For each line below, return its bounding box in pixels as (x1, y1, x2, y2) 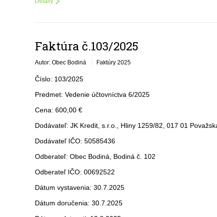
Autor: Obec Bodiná (35, 59, 86, 66)
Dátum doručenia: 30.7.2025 (35, 199, 123, 207)
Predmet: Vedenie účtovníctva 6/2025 (35, 91, 150, 98)
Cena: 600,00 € (35, 106, 82, 114)
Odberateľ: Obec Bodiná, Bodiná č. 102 (35, 153, 155, 160)
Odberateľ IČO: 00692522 (35, 168, 115, 176)
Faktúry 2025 (96, 59, 131, 66)
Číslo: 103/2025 (35, 75, 83, 83)
